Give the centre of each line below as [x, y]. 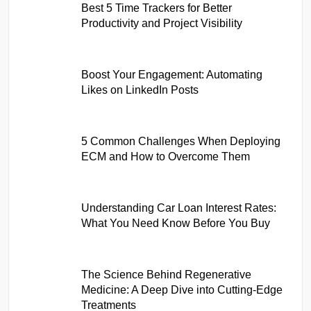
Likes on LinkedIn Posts [140, 90]
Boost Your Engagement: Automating [172, 74]
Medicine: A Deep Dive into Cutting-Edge [182, 289]
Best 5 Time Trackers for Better [157, 8]
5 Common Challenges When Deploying [181, 141]
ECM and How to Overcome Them [166, 156]
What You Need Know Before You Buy [176, 223]
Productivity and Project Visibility [162, 23]
